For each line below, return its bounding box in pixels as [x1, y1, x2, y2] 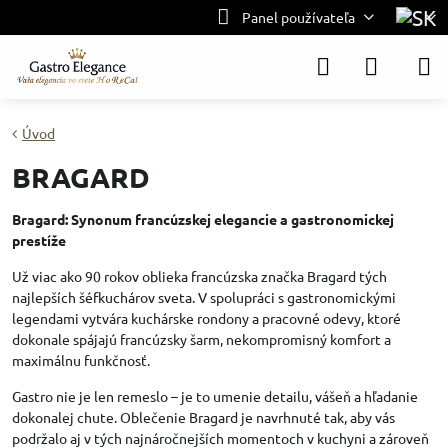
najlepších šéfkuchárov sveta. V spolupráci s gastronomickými [12, 288, 396, 306]
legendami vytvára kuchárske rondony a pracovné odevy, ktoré [12, 309, 401, 327]
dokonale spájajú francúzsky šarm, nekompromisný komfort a [12, 330, 391, 348]
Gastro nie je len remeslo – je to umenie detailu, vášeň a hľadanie [12, 387, 418, 405]
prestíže [12, 231, 66, 249]
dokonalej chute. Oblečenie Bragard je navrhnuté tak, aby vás [12, 408, 395, 426]
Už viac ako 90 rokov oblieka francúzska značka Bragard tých [12, 267, 387, 285]
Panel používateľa [241, 8, 355, 26]
